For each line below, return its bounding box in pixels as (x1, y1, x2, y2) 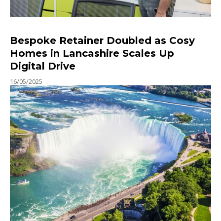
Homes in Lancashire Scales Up (10, 47, 174, 59)
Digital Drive (10, 60, 75, 72)
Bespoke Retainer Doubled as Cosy (10, 34, 195, 46)
